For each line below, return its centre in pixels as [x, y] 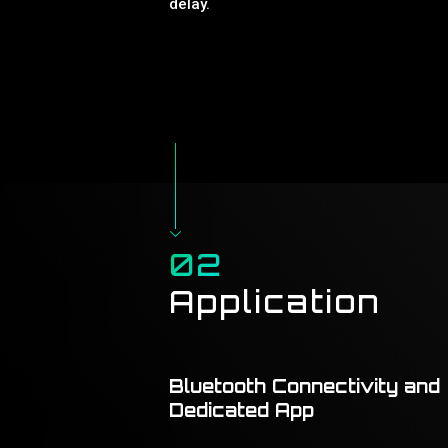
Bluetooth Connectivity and [304, 386]
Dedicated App [241, 410]
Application [275, 301]
